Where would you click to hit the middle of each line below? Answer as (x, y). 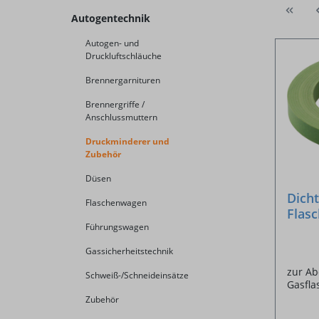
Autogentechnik (111, 19)
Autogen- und (112, 43)
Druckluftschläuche (124, 56)
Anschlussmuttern (121, 117)
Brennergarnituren (123, 80)
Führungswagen (117, 227)
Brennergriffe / (115, 105)
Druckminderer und (127, 142)
